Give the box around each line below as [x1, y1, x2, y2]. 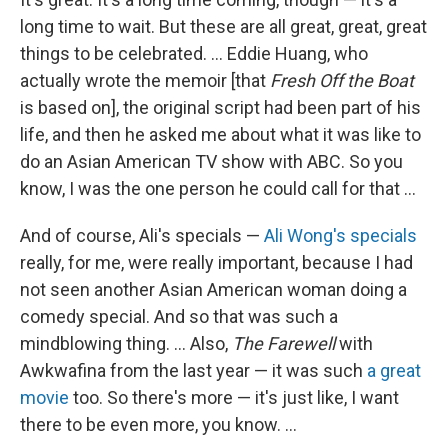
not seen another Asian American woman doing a [20, 279, 407, 300]
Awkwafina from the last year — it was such [20, 360, 367, 381]
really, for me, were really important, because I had [20, 252, 413, 273]
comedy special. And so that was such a [20, 306, 338, 327]
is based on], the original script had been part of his [20, 97, 421, 118]
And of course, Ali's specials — [20, 225, 264, 246]
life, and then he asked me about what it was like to [20, 124, 421, 145]
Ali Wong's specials [264, 225, 417, 246]
